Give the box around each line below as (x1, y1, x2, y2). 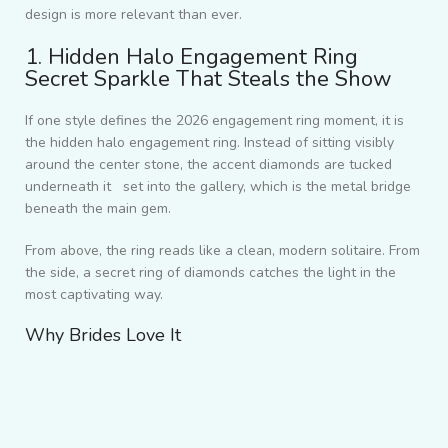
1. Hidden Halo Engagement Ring (25, 41, 358, 72)
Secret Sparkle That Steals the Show (25, 63, 392, 94)
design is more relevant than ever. (25, 4, 242, 24)
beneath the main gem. (25, 198, 171, 218)
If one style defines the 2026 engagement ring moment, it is (25, 110, 404, 130)
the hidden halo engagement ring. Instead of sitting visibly (25, 132, 394, 152)
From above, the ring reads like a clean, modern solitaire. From (25, 240, 420, 260)
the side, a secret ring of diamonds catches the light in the (25, 262, 396, 282)
